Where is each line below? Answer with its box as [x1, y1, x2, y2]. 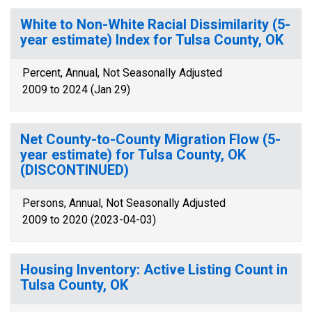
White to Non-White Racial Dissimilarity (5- [20, 16, 290, 33]
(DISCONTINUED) [20, 162, 129, 178]
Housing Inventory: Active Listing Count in [20, 261, 288, 278]
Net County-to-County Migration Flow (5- [20, 131, 281, 148]
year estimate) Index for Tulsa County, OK [20, 31, 283, 48]
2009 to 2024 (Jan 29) [22, 83, 130, 96]
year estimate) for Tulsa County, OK [20, 146, 246, 163]
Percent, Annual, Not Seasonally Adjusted [22, 66, 222, 79]
